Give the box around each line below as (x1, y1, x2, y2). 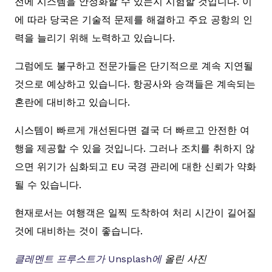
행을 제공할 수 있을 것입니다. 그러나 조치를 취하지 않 (15, 143, 255, 155)
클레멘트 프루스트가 (15, 253, 105, 265)
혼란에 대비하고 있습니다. (15, 97, 130, 109)
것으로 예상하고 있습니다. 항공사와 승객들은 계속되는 (15, 78, 256, 90)
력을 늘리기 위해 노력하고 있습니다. (15, 32, 175, 44)
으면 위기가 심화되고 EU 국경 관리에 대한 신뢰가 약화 (15, 161, 256, 173)
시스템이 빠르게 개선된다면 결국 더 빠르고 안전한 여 (15, 124, 250, 137)
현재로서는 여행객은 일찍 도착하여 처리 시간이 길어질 (15, 207, 256, 219)
